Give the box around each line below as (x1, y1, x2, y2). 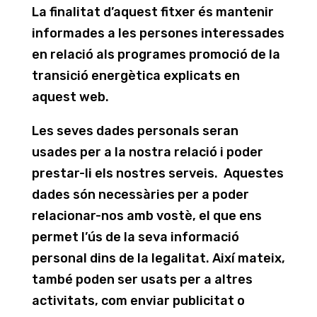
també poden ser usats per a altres (31, 272, 253, 287)
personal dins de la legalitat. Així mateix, (31, 250, 285, 266)
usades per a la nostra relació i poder (31, 144, 263, 160)
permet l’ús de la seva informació (31, 229, 239, 245)
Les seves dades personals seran (31, 123, 238, 139)
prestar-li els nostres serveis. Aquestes (31, 166, 284, 181)
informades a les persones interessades (31, 25, 284, 41)
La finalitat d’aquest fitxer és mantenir (31, 4, 274, 20)
